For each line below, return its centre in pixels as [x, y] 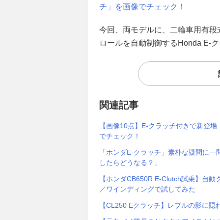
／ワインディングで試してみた [147, 189]
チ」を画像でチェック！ [142, 6]
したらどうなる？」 [130, 162]
